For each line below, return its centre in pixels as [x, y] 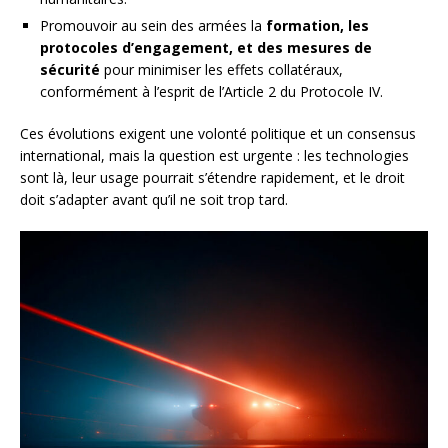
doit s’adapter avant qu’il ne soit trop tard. [154, 199]
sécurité [70, 69]
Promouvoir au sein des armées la [153, 25]
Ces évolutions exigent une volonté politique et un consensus [218, 133]
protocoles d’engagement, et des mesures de [206, 47]
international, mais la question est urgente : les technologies [214, 155]
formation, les [317, 25]
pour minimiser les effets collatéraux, [221, 69]
